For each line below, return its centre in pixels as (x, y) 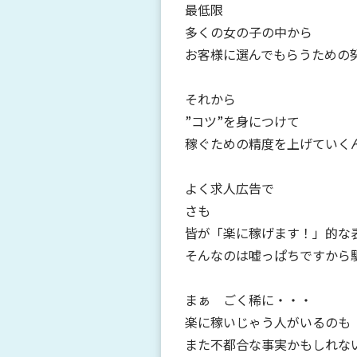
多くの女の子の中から (249, 31)
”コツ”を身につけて (242, 121)
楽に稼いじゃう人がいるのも (268, 322)
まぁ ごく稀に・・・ (249, 299)
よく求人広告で (229, 188)
